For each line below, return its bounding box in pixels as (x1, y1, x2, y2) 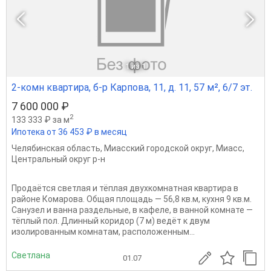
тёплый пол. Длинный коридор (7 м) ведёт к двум (11, 215, 210, 226)
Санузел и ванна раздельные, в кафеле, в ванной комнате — (11, 204, 253, 215)
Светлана (11, 250, 50, 261)
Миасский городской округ (104, 143, 212, 153)
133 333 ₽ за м (11, 114, 70, 125)
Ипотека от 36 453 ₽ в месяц (11, 126, 127, 137)
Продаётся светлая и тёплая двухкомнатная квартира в (11, 183, 238, 193)
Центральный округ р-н (11, 154, 105, 164)
